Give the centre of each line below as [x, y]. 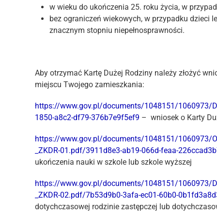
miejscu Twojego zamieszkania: [90, 85]
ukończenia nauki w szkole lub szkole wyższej [113, 162]
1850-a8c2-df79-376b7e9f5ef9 [87, 117]
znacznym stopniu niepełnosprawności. [117, 30]
